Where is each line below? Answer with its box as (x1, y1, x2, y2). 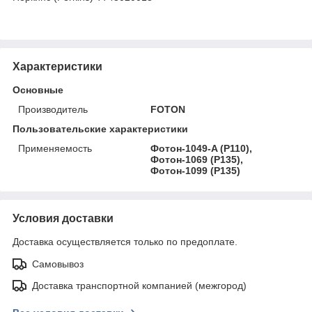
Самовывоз (32, 258, 84, 270)
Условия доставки (13, 212, 114, 224)
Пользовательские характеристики (13, 123, 188, 134)
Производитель (18, 103, 88, 115)
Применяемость (18, 142, 92, 154)
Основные (13, 84, 63, 95)
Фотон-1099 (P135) (150, 164, 241, 176)
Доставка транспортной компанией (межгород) (32, 279, 247, 291)
